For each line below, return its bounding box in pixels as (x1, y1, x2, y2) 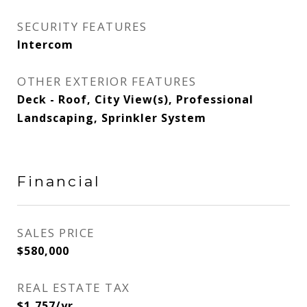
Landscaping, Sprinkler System (17, 110, 206, 125)
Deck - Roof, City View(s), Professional (17, 92, 254, 107)
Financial (17, 173, 101, 190)
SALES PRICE (17, 225, 95, 241)
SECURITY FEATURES (17, 19, 147, 34)
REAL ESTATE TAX (17, 280, 130, 295)
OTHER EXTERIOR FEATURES (17, 73, 197, 89)
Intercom (17, 37, 73, 52)
